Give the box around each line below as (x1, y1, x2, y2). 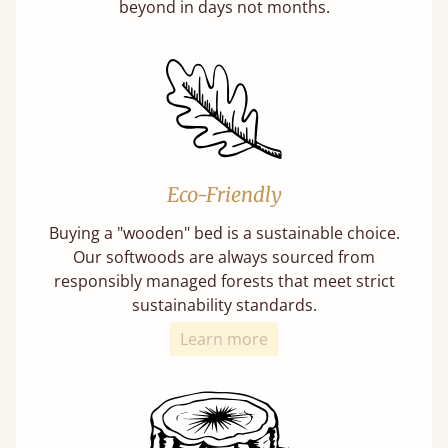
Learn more (180, 327, 268, 350)
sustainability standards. (131, 293, 317, 316)
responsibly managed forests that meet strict (53, 269, 395, 292)
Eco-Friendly (166, 181, 282, 207)
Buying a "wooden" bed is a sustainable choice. (48, 221, 400, 244)
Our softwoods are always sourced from (73, 245, 375, 268)
